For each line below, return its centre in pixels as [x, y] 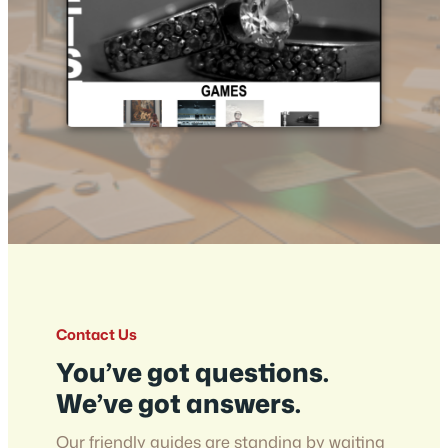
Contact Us [96, 334]
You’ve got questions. [192, 371]
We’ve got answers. [178, 402]
